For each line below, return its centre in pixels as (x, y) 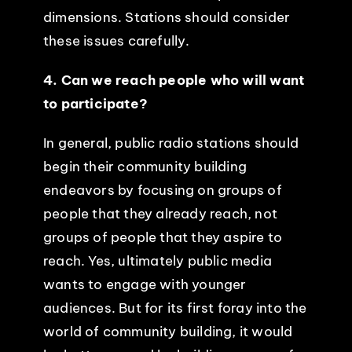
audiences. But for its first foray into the (175, 308)
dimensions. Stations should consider (167, 17)
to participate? (95, 103)
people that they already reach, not (160, 213)
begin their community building (145, 166)
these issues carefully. (116, 40)
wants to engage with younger (145, 284)
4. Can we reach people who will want (174, 80)
